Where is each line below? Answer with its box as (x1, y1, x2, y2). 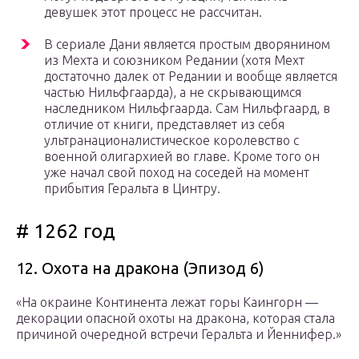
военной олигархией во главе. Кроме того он (44, 149, 320, 164)
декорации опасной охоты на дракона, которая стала (16, 311, 335, 326)
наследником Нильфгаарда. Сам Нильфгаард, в (44, 101, 330, 116)
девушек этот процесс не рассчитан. (44, 5, 262, 20)
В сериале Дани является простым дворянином (44, 37, 330, 52)
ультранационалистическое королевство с (44, 133, 299, 148)
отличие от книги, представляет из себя (44, 117, 284, 132)
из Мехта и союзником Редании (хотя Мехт (44, 53, 305, 68)
